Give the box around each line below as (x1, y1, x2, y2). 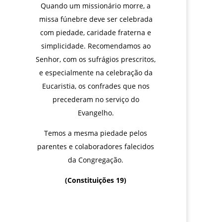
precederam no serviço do (52, 95, 139, 104)
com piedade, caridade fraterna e (40, 28, 152, 37)
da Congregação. (68, 155, 124, 165)
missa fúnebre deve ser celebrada (39, 14, 153, 24)
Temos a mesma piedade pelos (44, 128, 148, 138)
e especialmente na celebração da (39, 68, 153, 77)
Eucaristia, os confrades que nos (42, 81, 150, 91)
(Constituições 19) (65, 175, 127, 185)
